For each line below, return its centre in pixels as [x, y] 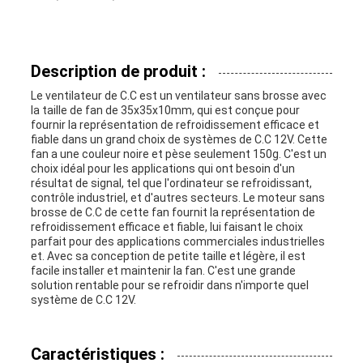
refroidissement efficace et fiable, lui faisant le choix [167, 227]
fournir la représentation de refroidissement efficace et [175, 125]
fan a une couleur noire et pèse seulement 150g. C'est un [178, 154]
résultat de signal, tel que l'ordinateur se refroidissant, [171, 184]
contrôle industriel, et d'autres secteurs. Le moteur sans [177, 198]
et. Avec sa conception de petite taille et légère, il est [168, 256]
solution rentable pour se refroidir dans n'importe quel [169, 286]
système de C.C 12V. [83, 300]
